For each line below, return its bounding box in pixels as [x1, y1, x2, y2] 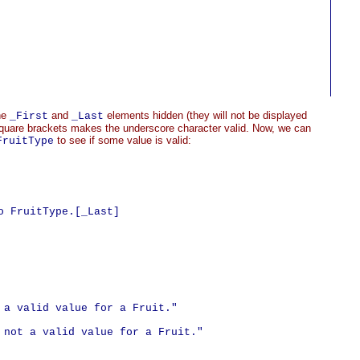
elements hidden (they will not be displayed [104, 109, 307, 121]
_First [10, 110, 48, 122]
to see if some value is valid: [54, 134, 191, 146]
